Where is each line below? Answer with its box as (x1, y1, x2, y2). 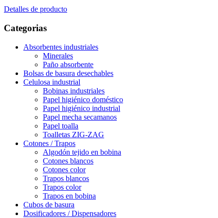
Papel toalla (43, 121, 78, 130)
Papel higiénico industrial (43, 104, 120, 112)
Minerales (43, 51, 73, 60)
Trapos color (43, 182, 81, 191)
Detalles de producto (4, 5, 67, 14)
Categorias (4, 22, 47, 33)
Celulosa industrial (23, 77, 80, 86)
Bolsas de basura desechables (23, 69, 113, 77)
